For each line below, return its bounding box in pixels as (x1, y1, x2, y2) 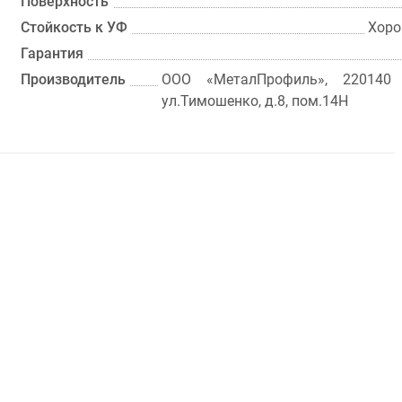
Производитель (21, 71, 127, 88)
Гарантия (21, 45, 84, 62)
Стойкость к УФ (21, 19, 128, 36)
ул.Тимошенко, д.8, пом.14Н (162, 92, 349, 109)
